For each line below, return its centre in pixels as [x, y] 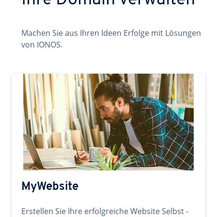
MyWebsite [50, 187]
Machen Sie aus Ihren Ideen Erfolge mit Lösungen [111, 33]
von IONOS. [42, 45]
